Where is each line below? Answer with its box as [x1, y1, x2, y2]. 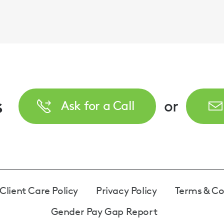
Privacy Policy [96, 184, 157, 196]
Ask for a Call [60, 97, 135, 113]
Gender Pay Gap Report [50, 205, 157, 217]
